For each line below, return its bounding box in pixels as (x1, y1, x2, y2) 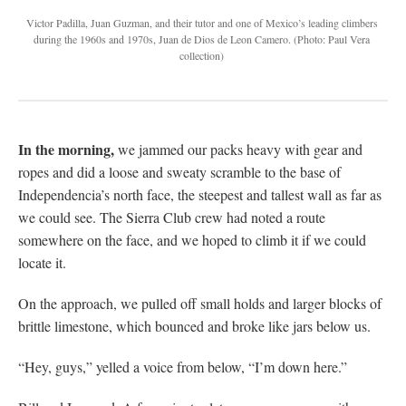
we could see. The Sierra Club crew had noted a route (18, 207, 325, 227)
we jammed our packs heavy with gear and (114, 139, 362, 159)
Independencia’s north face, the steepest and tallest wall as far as (18, 184, 382, 204)
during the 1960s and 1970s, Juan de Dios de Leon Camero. (34, 31, 291, 46)
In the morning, (18, 138, 114, 159)
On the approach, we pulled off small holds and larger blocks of (18, 293, 382, 313)
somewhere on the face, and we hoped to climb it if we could (18, 229, 366, 249)
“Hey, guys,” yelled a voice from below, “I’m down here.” (18, 356, 347, 376)
